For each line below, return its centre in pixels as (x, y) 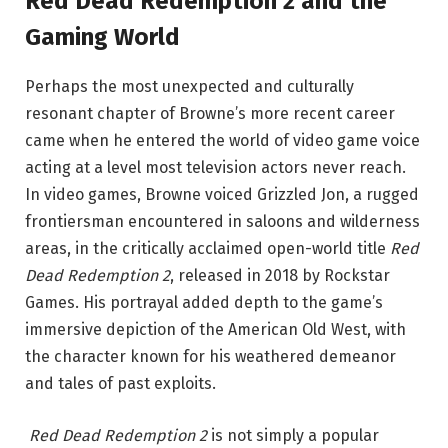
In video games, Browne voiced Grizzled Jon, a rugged (222, 195)
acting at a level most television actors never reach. (215, 168)
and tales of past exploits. (120, 384)
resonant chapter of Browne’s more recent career (210, 114)
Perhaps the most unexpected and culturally (189, 87)
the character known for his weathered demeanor (210, 357)
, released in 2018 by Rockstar (280, 276)
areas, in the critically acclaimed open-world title (207, 249)
